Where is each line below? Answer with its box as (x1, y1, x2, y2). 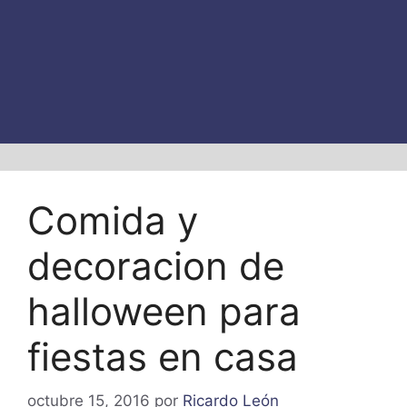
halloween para (27, 287, 301, 334)
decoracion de (27, 242, 284, 289)
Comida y (27, 196, 198, 243)
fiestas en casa (27, 333, 298, 380)
